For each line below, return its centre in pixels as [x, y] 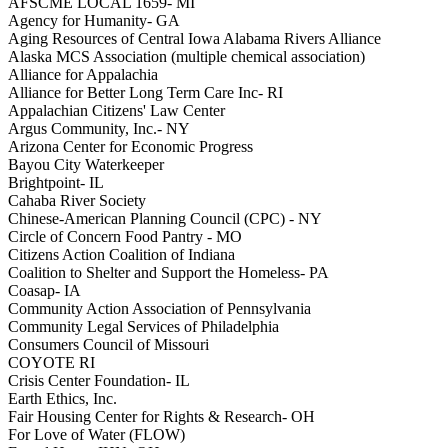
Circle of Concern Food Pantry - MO [125, 237]
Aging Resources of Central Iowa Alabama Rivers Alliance [194, 39]
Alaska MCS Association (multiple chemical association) [186, 57]
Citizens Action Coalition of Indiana [121, 255]
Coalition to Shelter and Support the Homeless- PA [168, 273]
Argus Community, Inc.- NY [99, 129]
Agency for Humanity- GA [94, 21]
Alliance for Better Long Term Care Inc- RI [145, 93]
